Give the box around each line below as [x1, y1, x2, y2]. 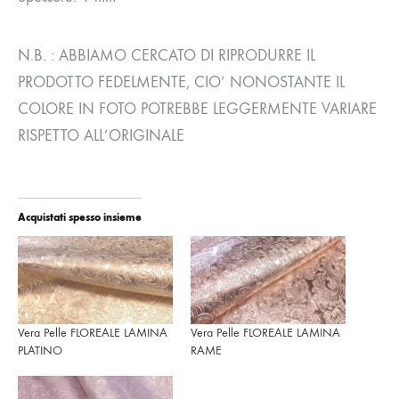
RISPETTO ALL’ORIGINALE [18, 126, 184, 145]
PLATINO [18, 343, 62, 359]
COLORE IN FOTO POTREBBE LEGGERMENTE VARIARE [18, 99, 377, 118]
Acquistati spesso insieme [18, 210, 142, 224]
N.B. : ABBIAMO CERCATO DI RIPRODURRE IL [18, 45, 315, 65]
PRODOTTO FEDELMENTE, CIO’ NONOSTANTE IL [18, 72, 345, 92]
